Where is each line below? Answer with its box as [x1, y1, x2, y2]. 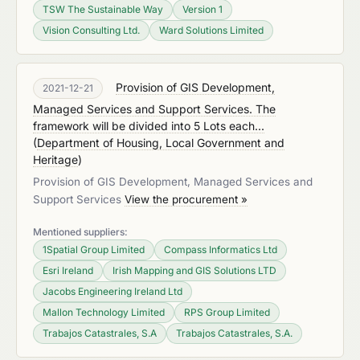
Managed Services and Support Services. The [33, 102, 276, 116]
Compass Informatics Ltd [164, 243, 277, 256]
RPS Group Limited [184, 306, 270, 318]
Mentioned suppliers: [33, 226, 128, 238]
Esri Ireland [43, 264, 93, 276]
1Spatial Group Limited [43, 243, 145, 256]
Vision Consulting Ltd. [43, 24, 140, 36]
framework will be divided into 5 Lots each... [33, 119, 264, 133]
